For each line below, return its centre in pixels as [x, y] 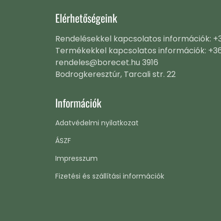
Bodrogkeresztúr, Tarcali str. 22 [115, 74]
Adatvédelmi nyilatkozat [97, 123]
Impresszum [76, 159]
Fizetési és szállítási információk [110, 176]
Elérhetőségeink [86, 18]
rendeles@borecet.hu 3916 [107, 62]
